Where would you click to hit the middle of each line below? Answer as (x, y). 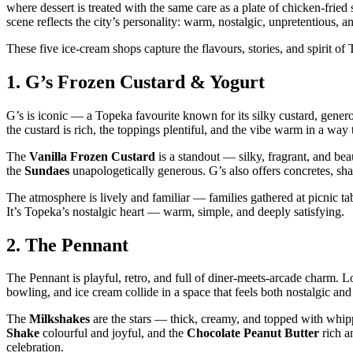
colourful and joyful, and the (113, 333)
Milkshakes (59, 319)
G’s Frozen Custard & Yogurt (145, 82)
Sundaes (47, 170)
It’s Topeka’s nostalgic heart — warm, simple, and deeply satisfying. (175, 211)
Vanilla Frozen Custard (92, 156)
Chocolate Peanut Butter (253, 333)
